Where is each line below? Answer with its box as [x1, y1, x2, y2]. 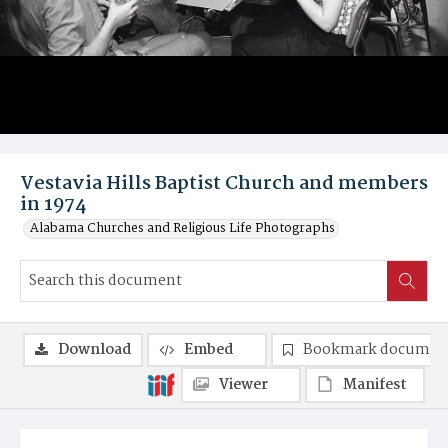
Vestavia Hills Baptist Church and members [20, 169, 428, 199]
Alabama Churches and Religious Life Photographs [30, 218, 335, 239]
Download [58, 338, 131, 362]
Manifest [343, 373, 407, 397]
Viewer [219, 373, 268, 397]
